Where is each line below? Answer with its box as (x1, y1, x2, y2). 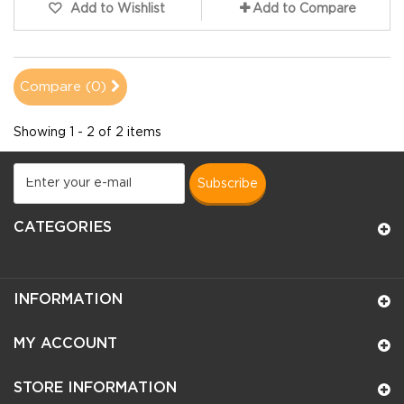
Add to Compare (252, 3, 356, 14)
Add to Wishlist (67, 3, 165, 14)
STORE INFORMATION (14, 381, 177, 395)
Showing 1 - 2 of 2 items (14, 126, 161, 138)
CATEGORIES (14, 220, 112, 234)
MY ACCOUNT (14, 336, 117, 351)
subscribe (206, 178, 258, 189)
